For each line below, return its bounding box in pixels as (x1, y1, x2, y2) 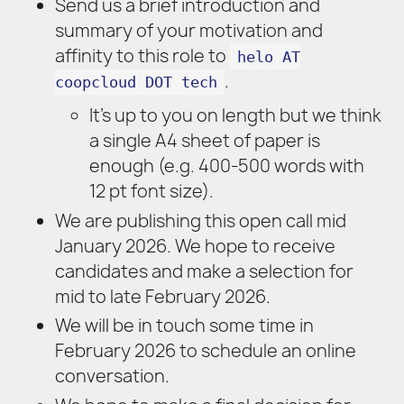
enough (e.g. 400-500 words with (89, 153, 365, 178)
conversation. (54, 364, 170, 389)
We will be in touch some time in (54, 314, 314, 338)
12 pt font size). (89, 179, 215, 203)
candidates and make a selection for (54, 259, 353, 283)
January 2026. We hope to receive (54, 234, 335, 258)
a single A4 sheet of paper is (89, 128, 321, 152)
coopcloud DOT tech (54, 73, 217, 92)
